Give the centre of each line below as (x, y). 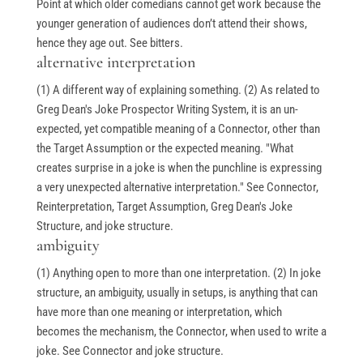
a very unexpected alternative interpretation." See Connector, (177, 188)
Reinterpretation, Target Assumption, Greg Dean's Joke (164, 207)
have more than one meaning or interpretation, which (159, 312)
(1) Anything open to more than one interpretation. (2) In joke (178, 273)
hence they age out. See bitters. (109, 43)
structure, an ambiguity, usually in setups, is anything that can (177, 293)
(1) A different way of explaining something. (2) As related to (178, 90)
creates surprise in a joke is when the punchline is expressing (179, 168)
